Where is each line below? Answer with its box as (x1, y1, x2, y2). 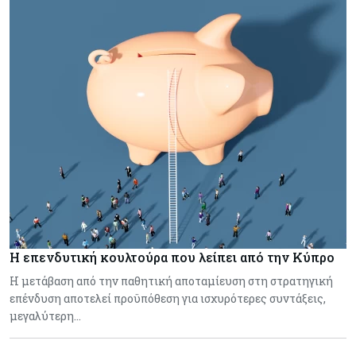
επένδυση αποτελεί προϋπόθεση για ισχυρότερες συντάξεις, (10, 291, 326, 307)
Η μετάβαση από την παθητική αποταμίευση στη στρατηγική (10, 273, 333, 289)
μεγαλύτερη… (10, 308, 81, 324)
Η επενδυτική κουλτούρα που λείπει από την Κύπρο (10, 249, 335, 266)
